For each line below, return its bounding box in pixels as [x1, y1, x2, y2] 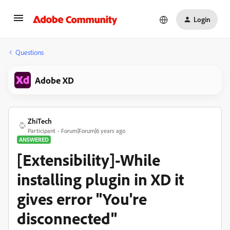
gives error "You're [17, 188, 147, 209]
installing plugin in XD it [17, 169, 184, 189]
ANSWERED [19, 136, 49, 143]
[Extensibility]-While [17, 149, 160, 170]
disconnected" [17, 208, 117, 228]
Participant [28, 127, 55, 135]
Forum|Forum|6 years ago [61, 127, 125, 135]
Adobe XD [35, 74, 74, 86]
